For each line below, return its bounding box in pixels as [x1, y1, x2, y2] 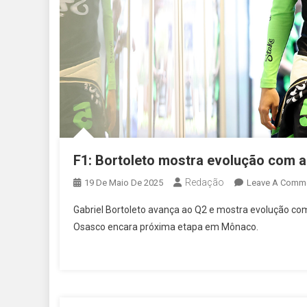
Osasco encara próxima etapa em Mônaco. [73, 221, 258, 232]
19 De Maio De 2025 [84, 177, 163, 188]
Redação [185, 176, 224, 188]
